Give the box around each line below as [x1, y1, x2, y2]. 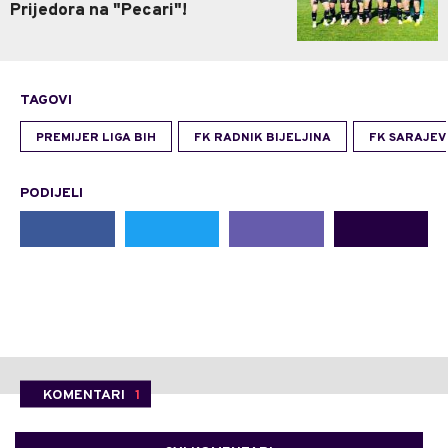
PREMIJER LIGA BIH [36, 130, 156, 147]
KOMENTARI [43, 386, 125, 404]
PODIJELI [20, 185, 83, 203]
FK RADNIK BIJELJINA [194, 130, 331, 147]
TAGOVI [20, 92, 72, 110]
